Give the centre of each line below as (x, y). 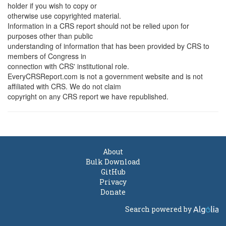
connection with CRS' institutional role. (68, 66)
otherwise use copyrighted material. (64, 16)
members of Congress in (47, 56)
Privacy (113, 182)
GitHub (113, 172)
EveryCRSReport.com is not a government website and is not (105, 76)
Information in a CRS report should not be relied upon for (98, 26)
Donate (113, 192)
